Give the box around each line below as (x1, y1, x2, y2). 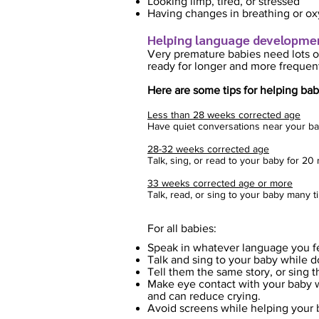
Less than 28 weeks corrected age (147, 109, 300, 120)
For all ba (147, 222, 193, 234)
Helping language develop (147, 31, 298, 48)
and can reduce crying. (147, 290, 261, 302)
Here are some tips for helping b (147, 84, 307, 96)
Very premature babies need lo (147, 48, 301, 60)
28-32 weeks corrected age (147, 143, 269, 155)
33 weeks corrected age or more (147, 177, 293, 189)
